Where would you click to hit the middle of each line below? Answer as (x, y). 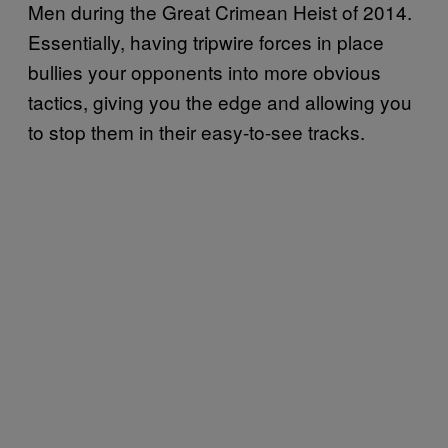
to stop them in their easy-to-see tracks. (196, 131)
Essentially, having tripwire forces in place (206, 41)
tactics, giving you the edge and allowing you (220, 101)
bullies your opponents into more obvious (204, 71)
